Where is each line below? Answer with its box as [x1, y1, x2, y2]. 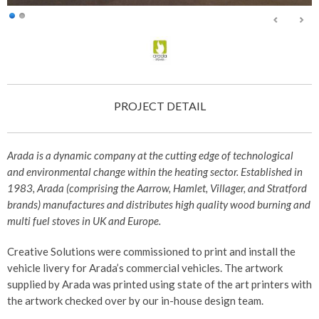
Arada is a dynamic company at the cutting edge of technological [7, 148, 293, 162]
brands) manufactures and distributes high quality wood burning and [7, 197, 310, 211]
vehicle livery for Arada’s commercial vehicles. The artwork [7, 261, 283, 274]
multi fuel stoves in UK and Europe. [7, 214, 161, 227]
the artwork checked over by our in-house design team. [7, 293, 263, 307]
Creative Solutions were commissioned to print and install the [7, 244, 296, 258]
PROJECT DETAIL [113, 99, 206, 113]
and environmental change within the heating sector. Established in [7, 164, 303, 178]
